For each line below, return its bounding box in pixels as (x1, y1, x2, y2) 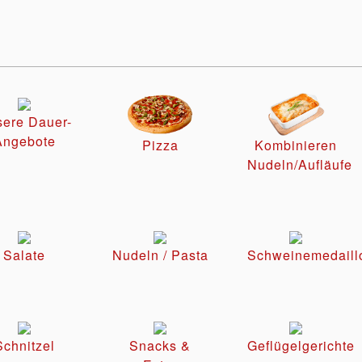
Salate (3, 246, 45, 265)
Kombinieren (255, 136, 337, 155)
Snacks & (129, 336, 191, 356)
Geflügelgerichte (247, 336, 355, 356)
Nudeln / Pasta (112, 246, 208, 265)
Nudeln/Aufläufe (247, 155, 352, 175)
